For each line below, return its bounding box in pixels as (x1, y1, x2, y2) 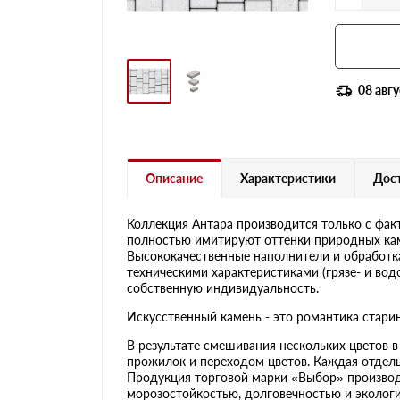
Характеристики (240, 170, 336, 186)
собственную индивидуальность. (127, 279, 319, 296)
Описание (146, 170, 203, 186)
